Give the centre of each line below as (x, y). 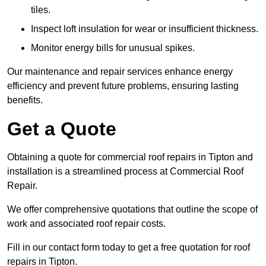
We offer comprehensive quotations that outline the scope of (132, 210)
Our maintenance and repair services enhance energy (120, 72)
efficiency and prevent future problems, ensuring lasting (123, 86)
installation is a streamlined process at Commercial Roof (125, 172)
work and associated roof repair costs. (86, 224)
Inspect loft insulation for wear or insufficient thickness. (145, 29)
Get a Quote (62, 129)
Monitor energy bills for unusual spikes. (113, 48)
